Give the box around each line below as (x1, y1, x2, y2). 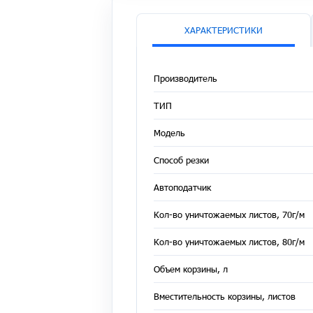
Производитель (154, 72, 217, 84)
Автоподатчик (154, 181, 211, 193)
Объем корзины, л (154, 263, 228, 275)
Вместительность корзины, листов (154, 290, 296, 302)
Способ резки (154, 154, 209, 166)
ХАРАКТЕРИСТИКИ (184, 24, 263, 36)
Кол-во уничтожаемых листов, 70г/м (154, 208, 305, 220)
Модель (154, 126, 185, 138)
